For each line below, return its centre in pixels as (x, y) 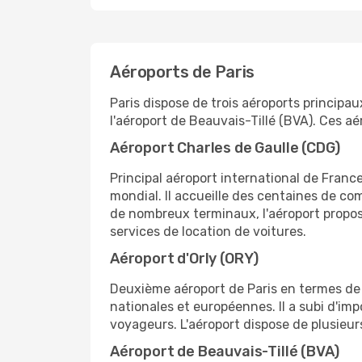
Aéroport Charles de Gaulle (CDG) (225, 148)
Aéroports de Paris (182, 72)
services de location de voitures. (208, 232)
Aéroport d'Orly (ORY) (185, 259)
